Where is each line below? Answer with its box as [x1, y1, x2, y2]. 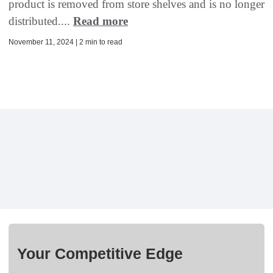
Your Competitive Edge [17, 245, 183, 263]
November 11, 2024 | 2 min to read [9, 38, 122, 47]
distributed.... [9, 15, 73, 28]
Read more [73, 15, 128, 28]
